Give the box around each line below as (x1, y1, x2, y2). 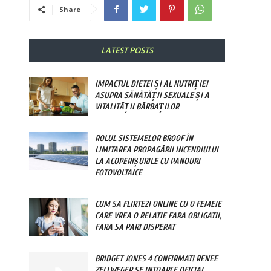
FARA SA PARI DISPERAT (95, 222, 175, 233)
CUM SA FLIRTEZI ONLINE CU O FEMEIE (95, 199, 222, 210)
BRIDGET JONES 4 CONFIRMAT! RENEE (95, 253, 218, 264)
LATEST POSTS (101, 45, 153, 56)
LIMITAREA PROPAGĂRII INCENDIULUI (95, 145, 219, 155)
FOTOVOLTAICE (95, 168, 143, 178)
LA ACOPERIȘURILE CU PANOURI (95, 156, 201, 167)
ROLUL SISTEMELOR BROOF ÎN (95, 133, 194, 144)
